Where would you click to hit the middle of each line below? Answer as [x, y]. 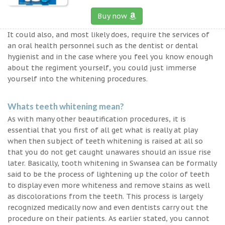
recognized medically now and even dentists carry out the [108, 207]
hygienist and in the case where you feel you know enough [110, 57]
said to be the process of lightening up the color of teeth [108, 174]
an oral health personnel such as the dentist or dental [103, 45]
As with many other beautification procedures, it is [97, 119]
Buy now [113, 16]
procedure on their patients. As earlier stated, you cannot [108, 218]
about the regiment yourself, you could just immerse [102, 68]
